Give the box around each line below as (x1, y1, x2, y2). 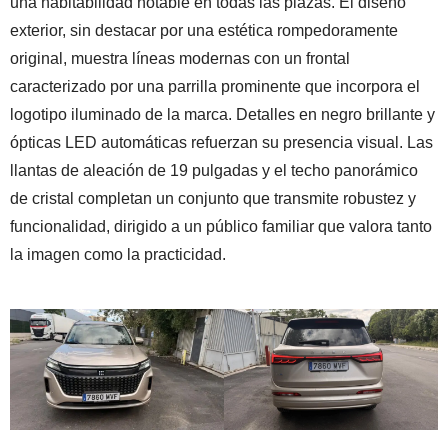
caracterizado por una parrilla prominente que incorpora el (10, 78, 420, 96)
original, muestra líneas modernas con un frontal (10, 50, 350, 68)
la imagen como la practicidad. (10, 246, 226, 264)
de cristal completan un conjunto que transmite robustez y (10, 190, 416, 208)
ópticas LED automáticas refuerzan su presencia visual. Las (10, 134, 433, 152)
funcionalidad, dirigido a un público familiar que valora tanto (10, 218, 432, 236)
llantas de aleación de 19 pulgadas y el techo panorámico (10, 162, 418, 180)
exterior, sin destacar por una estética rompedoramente (10, 22, 398, 40)
